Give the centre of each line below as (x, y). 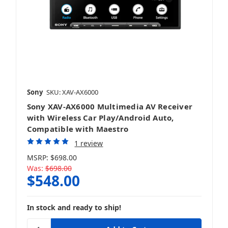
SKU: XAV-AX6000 (72, 92)
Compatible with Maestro (78, 129)
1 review (89, 144)
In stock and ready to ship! (74, 208)
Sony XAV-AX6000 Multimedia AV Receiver (109, 107)
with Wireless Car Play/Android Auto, (100, 118)
